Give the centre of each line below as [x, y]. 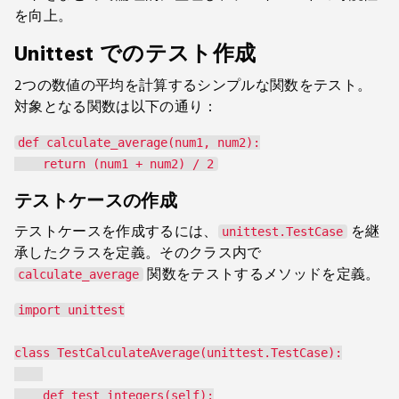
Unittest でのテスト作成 [135, 54]
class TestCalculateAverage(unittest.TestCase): [178, 353]
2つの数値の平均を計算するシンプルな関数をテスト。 [193, 85]
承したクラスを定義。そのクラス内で [138, 253]
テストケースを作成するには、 [116, 232]
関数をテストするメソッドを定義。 [262, 274]
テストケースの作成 [96, 201]
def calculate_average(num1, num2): [139, 142]
